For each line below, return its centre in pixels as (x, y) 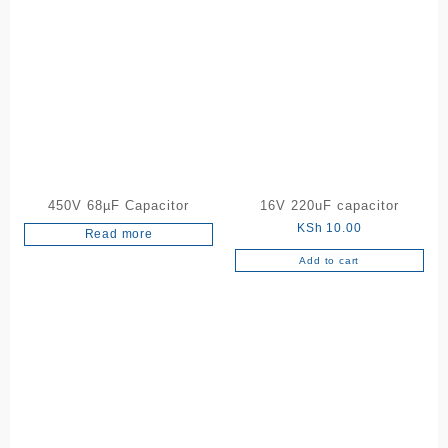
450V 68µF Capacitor (119, 205)
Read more (118, 233)
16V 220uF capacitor (329, 205)
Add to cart (329, 260)
